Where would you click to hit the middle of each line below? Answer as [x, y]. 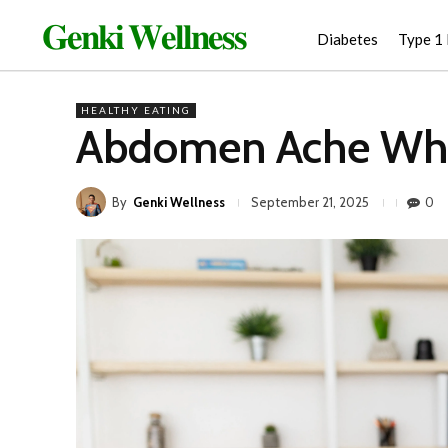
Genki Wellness [179, 201]
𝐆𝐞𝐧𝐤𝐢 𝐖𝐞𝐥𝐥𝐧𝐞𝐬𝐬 [143, 37]
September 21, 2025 [310, 202]
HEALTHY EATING [136, 110]
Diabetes [348, 39]
